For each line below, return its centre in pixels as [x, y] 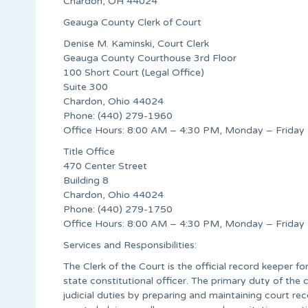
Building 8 [86, 180]
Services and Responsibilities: [130, 245]
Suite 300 [86, 87]
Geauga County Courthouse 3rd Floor [150, 58]
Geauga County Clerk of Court [132, 22]
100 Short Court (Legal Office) [134, 72]
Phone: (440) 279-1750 [118, 209]
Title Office [89, 151]
